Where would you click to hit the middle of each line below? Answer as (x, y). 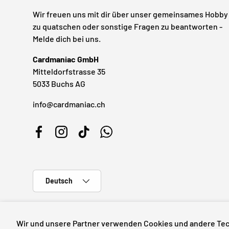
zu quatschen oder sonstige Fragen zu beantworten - (128, 27)
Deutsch (59, 181)
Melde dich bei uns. (67, 39)
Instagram (79, 137)
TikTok (95, 137)
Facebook (55, 137)
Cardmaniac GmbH (66, 59)
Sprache (46, 175)
